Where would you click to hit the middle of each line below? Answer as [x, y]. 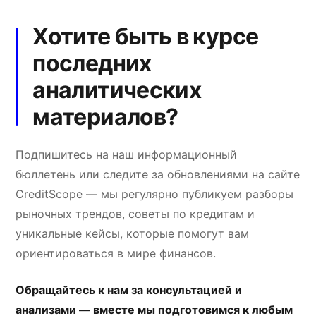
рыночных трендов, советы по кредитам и [135, 213]
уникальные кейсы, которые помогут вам [133, 233]
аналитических [117, 90]
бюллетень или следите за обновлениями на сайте [158, 174]
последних [92, 63]
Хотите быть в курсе [146, 36]
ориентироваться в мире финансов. [116, 253]
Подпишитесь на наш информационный [127, 154]
